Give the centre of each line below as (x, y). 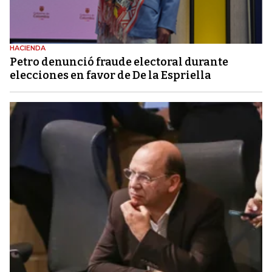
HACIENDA (28, 48)
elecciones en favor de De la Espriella (110, 75)
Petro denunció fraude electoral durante (119, 62)
